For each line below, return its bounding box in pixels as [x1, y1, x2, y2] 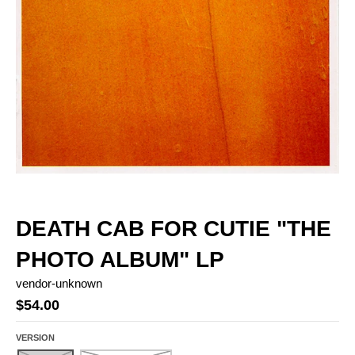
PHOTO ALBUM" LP [16, 246, 224, 272]
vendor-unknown [16, 276, 102, 290]
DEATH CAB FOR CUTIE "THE [16, 216, 331, 241]
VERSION [16, 332, 55, 342]
